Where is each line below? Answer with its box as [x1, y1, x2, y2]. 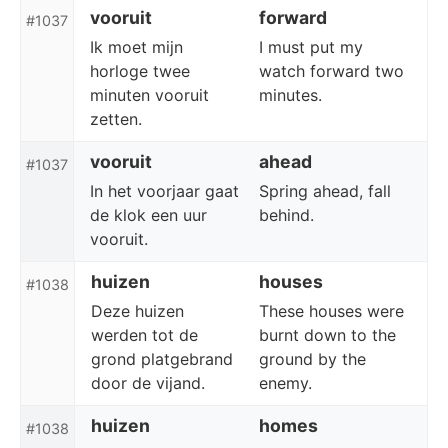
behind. [258, 205, 314, 225]
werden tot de [91, 325, 198, 345]
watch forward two [258, 61, 404, 81]
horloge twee [90, 61, 190, 81]
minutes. [258, 85, 322, 105]
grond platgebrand [91, 349, 233, 369]
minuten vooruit [90, 85, 209, 105]
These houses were [259, 301, 404, 321]
